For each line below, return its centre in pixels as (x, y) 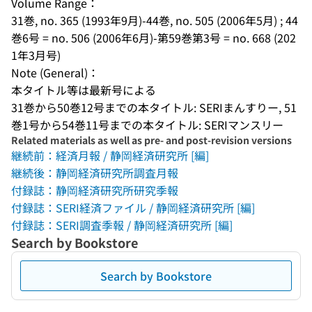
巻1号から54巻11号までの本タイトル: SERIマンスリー (147, 125)
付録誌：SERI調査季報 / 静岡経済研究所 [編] (122, 225)
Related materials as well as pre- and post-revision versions (151, 140)
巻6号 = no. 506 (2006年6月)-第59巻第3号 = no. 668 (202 (154, 38)
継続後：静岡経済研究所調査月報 (95, 173)
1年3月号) (36, 55)
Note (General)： (55, 72)
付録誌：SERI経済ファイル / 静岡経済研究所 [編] (133, 208)
